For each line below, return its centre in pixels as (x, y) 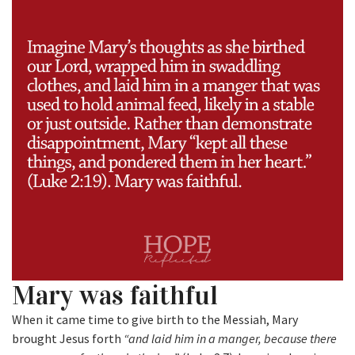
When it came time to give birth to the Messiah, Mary (155, 320)
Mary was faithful (115, 296)
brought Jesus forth (68, 339)
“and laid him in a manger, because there (230, 339)
